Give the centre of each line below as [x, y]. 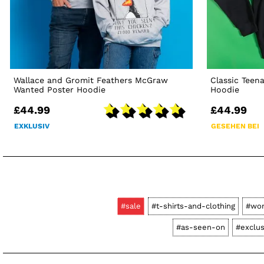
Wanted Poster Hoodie [60, 90]
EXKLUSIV [32, 126]
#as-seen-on [201, 227]
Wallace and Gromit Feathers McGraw [91, 80]
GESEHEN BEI [235, 126]
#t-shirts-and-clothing [193, 206]
